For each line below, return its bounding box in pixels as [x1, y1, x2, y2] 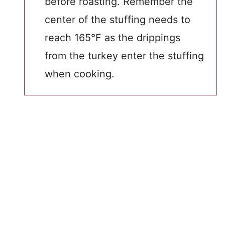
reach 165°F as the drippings [45, 32, 180, 44]
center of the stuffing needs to [45, 14, 190, 26]
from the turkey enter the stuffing [45, 50, 204, 62]
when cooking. [45, 68, 115, 80]
